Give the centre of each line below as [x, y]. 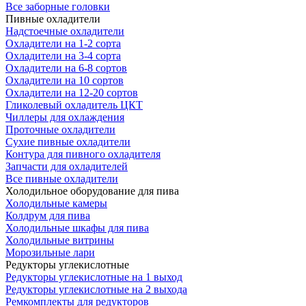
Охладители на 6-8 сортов [66, 68]
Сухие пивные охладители [68, 142]
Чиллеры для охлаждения [65, 117]
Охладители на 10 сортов [65, 81]
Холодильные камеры [56, 204]
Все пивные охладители [62, 179]
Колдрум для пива [48, 216]
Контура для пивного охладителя [83, 154]
